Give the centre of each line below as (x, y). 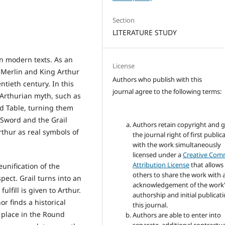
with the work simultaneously (177, 145)
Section (124, 20)
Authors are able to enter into (177, 215)
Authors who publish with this (157, 80)
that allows (207, 165)
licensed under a (158, 155)
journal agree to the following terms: (167, 92)
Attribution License (161, 165)
